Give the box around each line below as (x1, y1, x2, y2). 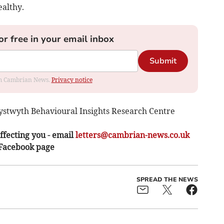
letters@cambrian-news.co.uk (75, 129, 189, 140)
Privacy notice (51, 75, 92, 83)
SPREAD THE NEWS (136, 175, 198, 183)
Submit (149, 55, 176, 66)
